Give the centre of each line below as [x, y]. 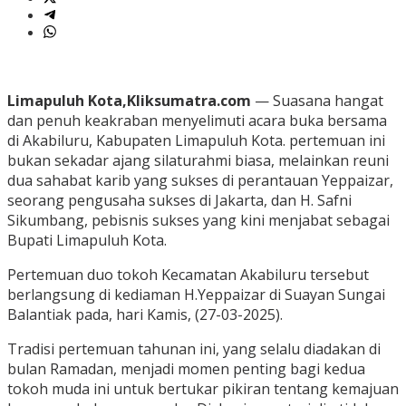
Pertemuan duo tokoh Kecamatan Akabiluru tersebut [188, 275]
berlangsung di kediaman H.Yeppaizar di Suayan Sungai [196, 295]
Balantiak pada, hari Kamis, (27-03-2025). [145, 315]
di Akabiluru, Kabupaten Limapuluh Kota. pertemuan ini [196, 141]
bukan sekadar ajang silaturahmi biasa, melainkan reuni [198, 161]
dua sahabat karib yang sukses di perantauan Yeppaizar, [200, 181]
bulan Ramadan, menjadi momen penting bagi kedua [186, 369]
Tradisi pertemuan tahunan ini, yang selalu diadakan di [194, 349]
